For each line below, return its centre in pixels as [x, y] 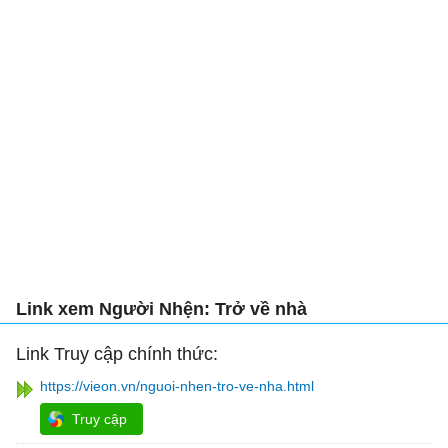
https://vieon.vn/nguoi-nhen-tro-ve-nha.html [177, 386]
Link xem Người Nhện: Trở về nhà [161, 309]
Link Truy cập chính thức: [117, 354]
